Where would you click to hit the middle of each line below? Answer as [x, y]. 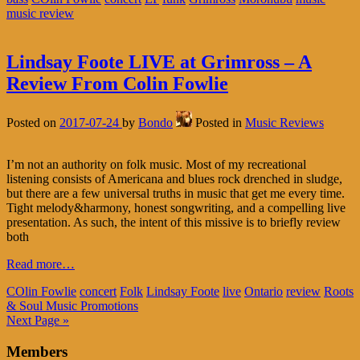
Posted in [220, 123]
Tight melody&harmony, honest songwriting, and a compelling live [176, 208]
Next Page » [38, 321]
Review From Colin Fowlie [117, 84]
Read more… [41, 264]
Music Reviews [284, 123]
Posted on [33, 123]
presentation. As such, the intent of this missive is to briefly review [174, 223]
